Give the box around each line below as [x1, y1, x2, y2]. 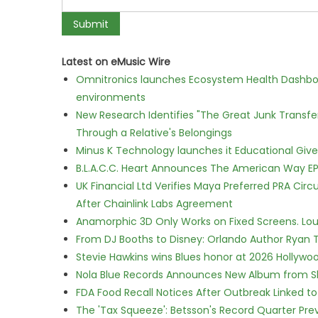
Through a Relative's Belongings [76, 126, 232, 140]
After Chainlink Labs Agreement [76, 197, 233, 211]
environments [76, 90, 146, 104]
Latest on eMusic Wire [62, 55, 170, 69]
